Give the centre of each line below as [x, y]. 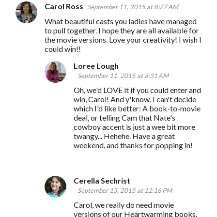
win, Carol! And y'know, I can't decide [135, 99]
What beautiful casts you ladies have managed [121, 21]
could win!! [63, 48]
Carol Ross [64, 6]
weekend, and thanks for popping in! [133, 145]
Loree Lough [96, 65]
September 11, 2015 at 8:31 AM [123, 75]
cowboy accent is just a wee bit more [134, 126]
